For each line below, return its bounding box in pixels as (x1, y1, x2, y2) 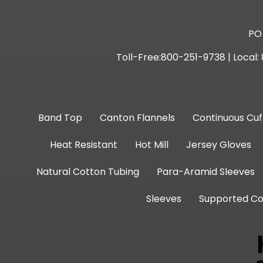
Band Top (38, 110, 82, 124)
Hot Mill (135, 137, 168, 151)
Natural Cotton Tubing (36, 164, 139, 178)
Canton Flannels (99, 110, 175, 124)
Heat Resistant (50, 137, 117, 151)
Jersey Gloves (186, 137, 251, 151)
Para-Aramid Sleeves (156, 164, 255, 178)
